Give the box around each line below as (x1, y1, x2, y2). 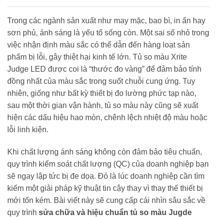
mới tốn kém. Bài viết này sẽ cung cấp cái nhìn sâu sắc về (7, 196, 205, 204)
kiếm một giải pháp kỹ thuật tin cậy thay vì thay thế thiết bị (7, 184, 203, 192)
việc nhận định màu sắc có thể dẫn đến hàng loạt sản (7, 41, 190, 49)
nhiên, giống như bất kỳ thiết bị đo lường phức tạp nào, (7, 89, 196, 98)
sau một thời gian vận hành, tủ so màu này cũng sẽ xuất (7, 101, 198, 110)
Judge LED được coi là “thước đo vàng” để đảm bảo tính (7, 65, 201, 74)
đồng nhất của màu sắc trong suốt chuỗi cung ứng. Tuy (7, 77, 195, 86)
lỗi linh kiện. (7, 125, 48, 134)
